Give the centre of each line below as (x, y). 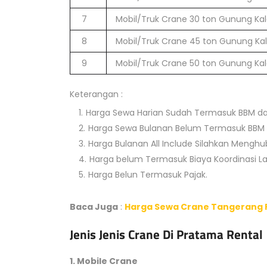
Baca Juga (94, 207)
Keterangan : (96, 94)
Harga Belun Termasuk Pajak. (148, 175)
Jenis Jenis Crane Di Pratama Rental (166, 234)
